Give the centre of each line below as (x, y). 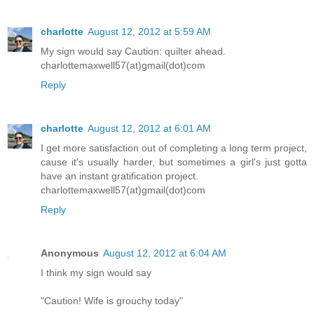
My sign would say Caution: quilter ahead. (133, 52)
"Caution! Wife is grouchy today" (112, 301)
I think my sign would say (96, 273)
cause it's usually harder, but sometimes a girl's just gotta (174, 162)
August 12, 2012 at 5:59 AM (149, 32)
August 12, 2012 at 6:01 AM (149, 129)
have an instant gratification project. (120, 176)
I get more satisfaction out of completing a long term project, (174, 148)
